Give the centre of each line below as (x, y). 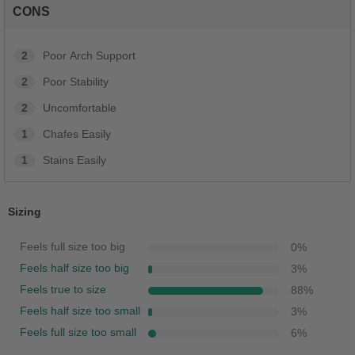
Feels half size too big (74, 269)
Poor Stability (76, 82)
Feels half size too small (80, 311)
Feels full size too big (73, 247)
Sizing (25, 212)
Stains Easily (74, 161)
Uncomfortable (80, 109)
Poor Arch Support (89, 56)
